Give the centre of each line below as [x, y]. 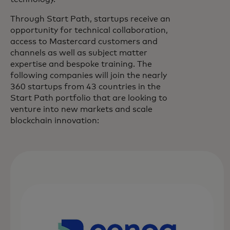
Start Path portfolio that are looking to [89, 98]
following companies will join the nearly [89, 75]
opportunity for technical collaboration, [89, 30]
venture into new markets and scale [81, 109]
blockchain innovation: [55, 121]
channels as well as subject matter [79, 53]
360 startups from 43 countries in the [85, 87]
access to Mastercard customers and [84, 42]
